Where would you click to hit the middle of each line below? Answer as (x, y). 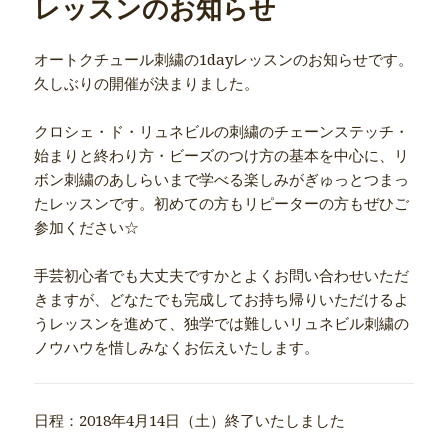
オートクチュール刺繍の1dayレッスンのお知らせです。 (224, 58)
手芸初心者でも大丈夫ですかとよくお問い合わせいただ (222, 274)
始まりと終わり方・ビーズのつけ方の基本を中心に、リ (222, 154)
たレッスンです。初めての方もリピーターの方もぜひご (222, 202)
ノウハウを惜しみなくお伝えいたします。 (177, 346)
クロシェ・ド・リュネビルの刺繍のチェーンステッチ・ (222, 130)
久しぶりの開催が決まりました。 (147, 82)
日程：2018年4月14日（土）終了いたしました (190, 419)
